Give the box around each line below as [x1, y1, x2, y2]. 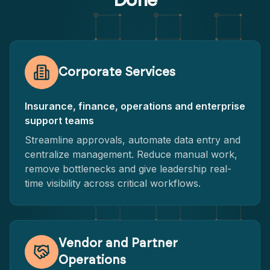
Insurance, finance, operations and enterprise [25, 100, 245, 112]
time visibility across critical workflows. [25, 177, 201, 189]
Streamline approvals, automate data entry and [25, 134, 240, 146]
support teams [25, 115, 94, 127]
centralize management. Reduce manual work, [25, 148, 237, 160]
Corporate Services [58, 66, 175, 78]
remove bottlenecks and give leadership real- [25, 163, 231, 175]
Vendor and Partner [58, 237, 178, 250]
